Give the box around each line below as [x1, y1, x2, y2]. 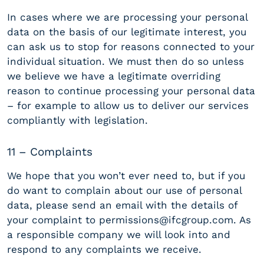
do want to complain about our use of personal [7, 184, 242, 196]
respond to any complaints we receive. [7, 243, 202, 255]
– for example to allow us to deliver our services [7, 100, 249, 112]
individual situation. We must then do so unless [7, 55, 244, 68]
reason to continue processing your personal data [7, 85, 255, 97]
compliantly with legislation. [7, 114, 148, 127]
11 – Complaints [7, 144, 93, 159]
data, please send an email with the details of [7, 199, 237, 211]
